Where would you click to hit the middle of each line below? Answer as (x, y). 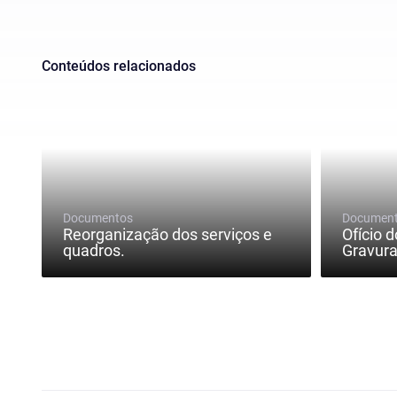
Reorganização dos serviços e (167, 235)
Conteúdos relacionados (119, 66)
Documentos (98, 218)
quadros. (94, 251)
